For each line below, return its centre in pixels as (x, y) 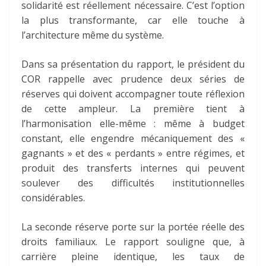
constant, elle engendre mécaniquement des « (133, 139)
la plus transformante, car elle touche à (133, 20)
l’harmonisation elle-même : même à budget (133, 124)
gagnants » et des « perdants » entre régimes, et (133, 153)
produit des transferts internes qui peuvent (133, 168)
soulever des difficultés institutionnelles (133, 183)
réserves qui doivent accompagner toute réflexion (133, 94)
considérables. (53, 198)
